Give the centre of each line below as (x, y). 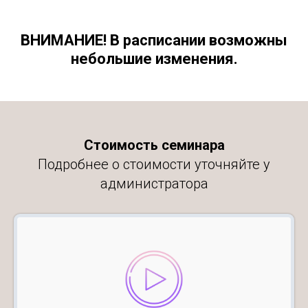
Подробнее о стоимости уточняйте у (154, 164)
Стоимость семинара (154, 145)
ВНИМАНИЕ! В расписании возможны (154, 40)
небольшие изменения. (154, 59)
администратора (154, 184)
